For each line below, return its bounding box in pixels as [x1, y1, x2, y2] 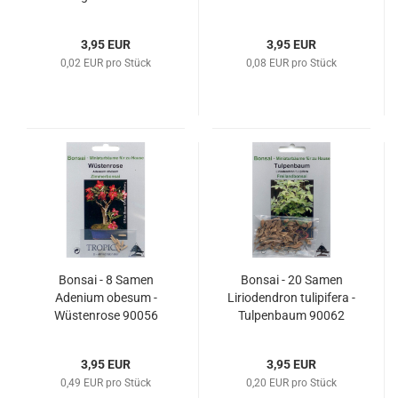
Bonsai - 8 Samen [58, 273, 154, 287]
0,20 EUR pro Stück [246, 377, 337, 389]
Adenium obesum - [54, 291, 157, 305]
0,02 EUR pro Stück [60, 57, 151, 69]
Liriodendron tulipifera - [227, 291, 355, 305]
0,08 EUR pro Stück [246, 57, 337, 69]
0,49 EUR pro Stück [60, 377, 151, 389]
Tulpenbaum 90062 [238, 308, 345, 322]
